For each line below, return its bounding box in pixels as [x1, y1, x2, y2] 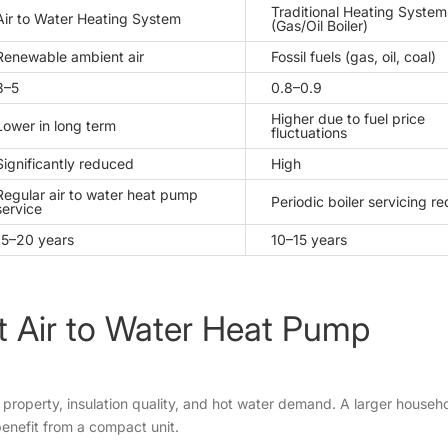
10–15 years [271, 230, 347, 248]
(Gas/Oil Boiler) [271, 16, 368, 34]
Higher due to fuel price [271, 109, 425, 127]
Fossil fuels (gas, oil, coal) [271, 47, 436, 65]
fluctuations [271, 123, 347, 141]
